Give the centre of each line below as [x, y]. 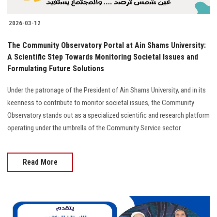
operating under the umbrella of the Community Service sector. [94, 128]
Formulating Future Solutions [56, 68]
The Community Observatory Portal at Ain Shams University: [107, 45]
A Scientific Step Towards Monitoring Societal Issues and [103, 57]
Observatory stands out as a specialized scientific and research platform [108, 115]
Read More [40, 162]
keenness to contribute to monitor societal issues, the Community [101, 102]
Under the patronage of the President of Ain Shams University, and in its [107, 90]
